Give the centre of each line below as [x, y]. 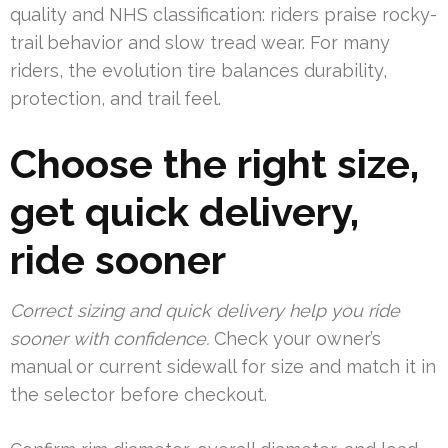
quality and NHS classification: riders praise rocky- [223, 15]
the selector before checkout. [138, 395]
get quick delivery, [184, 212]
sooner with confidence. [109, 339]
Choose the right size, [214, 164]
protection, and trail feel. [115, 99]
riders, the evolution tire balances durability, [198, 71]
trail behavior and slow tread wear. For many [200, 43]
